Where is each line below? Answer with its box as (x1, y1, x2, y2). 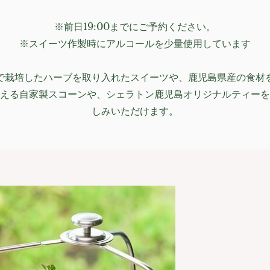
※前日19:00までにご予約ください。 (54, 20, 216, 33)
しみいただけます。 (92, 105, 178, 118)
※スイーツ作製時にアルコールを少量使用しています (19, 37, 251, 50)
